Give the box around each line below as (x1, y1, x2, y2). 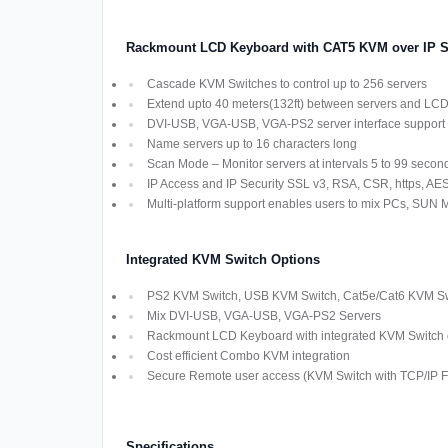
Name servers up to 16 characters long (146, 137, 357, 152)
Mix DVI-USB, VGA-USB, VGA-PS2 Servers (146, 309, 381, 324)
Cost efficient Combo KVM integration (146, 349, 350, 364)
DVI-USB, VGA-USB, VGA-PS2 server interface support (146, 117, 445, 132)
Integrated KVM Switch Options (125, 252, 320, 268)
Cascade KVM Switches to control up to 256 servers (146, 77, 427, 92)
